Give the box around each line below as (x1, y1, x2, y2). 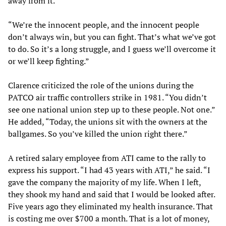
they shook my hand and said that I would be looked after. (8, 188, 215, 200)
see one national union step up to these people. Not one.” (8, 103, 215, 115)
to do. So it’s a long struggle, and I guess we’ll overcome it (8, 43, 216, 54)
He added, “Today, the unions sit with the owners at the (8, 116, 207, 127)
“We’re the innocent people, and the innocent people (8, 19, 199, 30)
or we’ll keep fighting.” (8, 55, 89, 67)
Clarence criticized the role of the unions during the (8, 79, 194, 91)
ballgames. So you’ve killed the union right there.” (8, 128, 188, 139)
